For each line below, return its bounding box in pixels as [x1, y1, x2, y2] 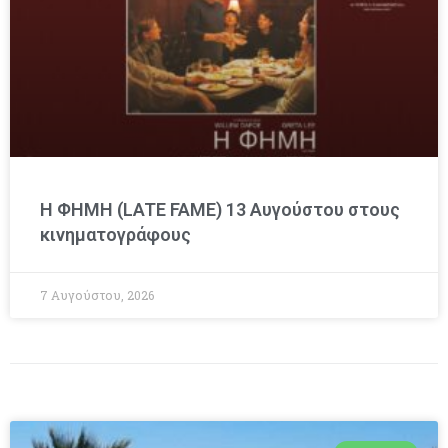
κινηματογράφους [40, 223, 191, 245]
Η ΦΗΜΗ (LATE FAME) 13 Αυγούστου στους [40, 198, 400, 220]
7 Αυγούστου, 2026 [40, 286, 154, 303]
